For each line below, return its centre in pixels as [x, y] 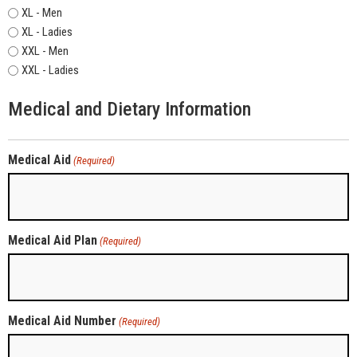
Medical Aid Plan [53, 240]
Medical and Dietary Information [129, 110]
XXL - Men [45, 51]
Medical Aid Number [62, 320]
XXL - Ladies [50, 70]
